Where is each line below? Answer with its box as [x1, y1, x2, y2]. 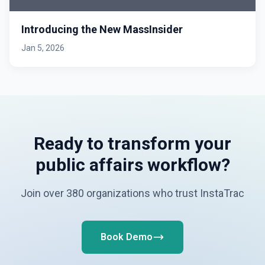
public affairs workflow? [35, 154, 230, 175]
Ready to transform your [34, 132, 231, 154]
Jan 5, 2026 [21, 43, 64, 53]
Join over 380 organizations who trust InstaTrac [21, 186, 244, 199]
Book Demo [101, 231, 153, 243]
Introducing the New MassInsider [21, 22, 183, 35]
